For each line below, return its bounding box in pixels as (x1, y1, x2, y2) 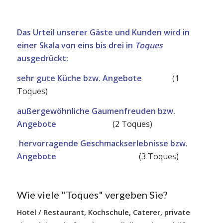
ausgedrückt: (16, 53, 68, 64)
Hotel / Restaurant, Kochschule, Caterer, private (16, 207, 190, 218)
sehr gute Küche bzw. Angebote (16, 72, 142, 84)
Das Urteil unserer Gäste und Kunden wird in (16, 27, 190, 38)
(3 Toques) (132, 151, 179, 162)
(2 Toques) (108, 118, 152, 129)
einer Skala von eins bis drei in (16, 40, 135, 51)
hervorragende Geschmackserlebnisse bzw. (18, 138, 188, 149)
